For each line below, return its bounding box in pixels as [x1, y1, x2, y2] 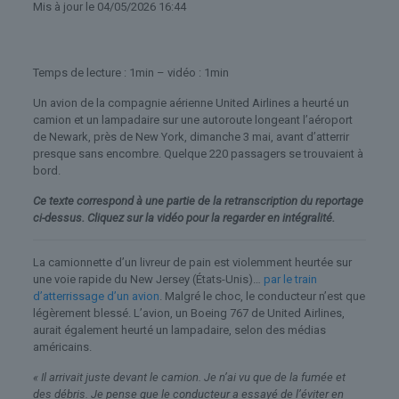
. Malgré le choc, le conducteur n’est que [159, 289, 365, 303]
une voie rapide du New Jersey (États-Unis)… [32, 272, 264, 286]
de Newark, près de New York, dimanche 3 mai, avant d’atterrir [32, 129, 349, 143]
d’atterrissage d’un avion [32, 289, 159, 303]
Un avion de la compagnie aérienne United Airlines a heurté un [32, 95, 349, 110]
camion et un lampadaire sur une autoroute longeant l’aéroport [32, 112, 353, 126]
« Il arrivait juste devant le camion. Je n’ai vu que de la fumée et [32, 370, 346, 384]
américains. [32, 339, 92, 354]
